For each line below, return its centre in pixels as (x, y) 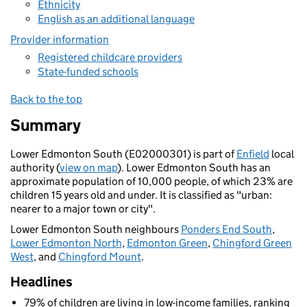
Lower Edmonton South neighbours (96, 229)
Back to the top (46, 99)
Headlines (41, 282)
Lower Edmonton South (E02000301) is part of (123, 154)
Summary (46, 125)
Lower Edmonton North (66, 243)
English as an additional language (116, 19)
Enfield (253, 154)
